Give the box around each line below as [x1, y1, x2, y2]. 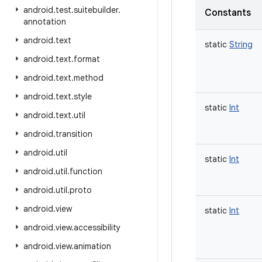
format [74, 54, 100, 64]
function [70, 166, 102, 177]
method [74, 73, 104, 83]
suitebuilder [74, 5, 118, 15]
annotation [23, 16, 66, 27]
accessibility [74, 222, 120, 233]
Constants [205, 7, 251, 19]
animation [74, 241, 111, 251]
